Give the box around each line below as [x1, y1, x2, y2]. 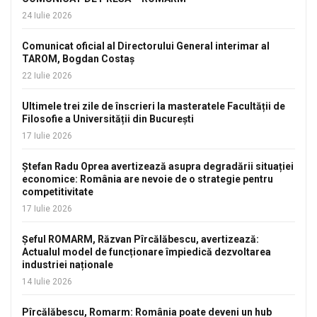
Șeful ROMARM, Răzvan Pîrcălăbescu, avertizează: [22, 233, 259, 245]
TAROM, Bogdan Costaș [22, 52, 134, 64]
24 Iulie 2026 [22, 10, 72, 21]
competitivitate [22, 185, 93, 197]
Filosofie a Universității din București [22, 113, 194, 125]
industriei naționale [22, 258, 113, 270]
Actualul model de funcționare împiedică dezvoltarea [22, 246, 271, 258]
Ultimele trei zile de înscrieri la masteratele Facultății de [22, 100, 285, 112]
